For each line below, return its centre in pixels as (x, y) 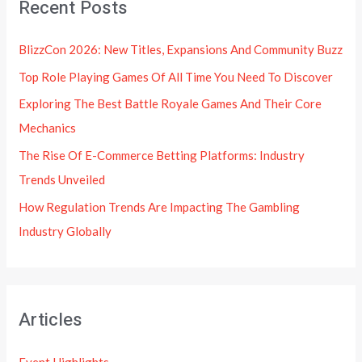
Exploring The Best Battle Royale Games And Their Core (170, 104)
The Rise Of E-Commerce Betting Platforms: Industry (162, 156)
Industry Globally (65, 231)
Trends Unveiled (62, 180)
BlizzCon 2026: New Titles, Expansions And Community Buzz (181, 49)
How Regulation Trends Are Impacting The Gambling (160, 206)
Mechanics (48, 128)
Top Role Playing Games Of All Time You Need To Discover (176, 76)
